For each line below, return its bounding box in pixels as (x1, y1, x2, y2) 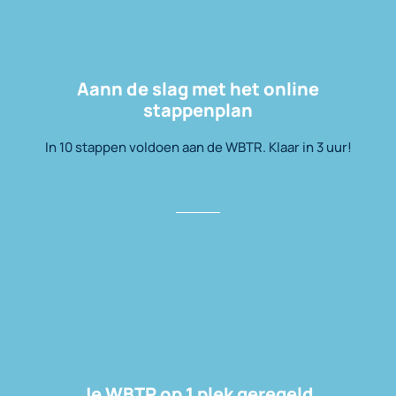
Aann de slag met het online (77, 77, 319, 102)
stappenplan (143, 98, 253, 123)
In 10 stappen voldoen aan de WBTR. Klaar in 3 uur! (44, 138, 352, 157)
